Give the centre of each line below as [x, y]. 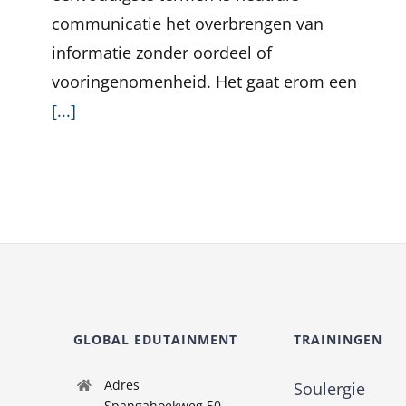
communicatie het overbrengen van [188, 24]
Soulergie [329, 389]
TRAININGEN [338, 339]
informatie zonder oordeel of [162, 53]
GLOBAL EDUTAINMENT [156, 339]
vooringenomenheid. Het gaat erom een [204, 82]
